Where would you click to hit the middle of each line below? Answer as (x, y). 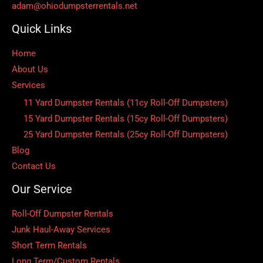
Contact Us (34, 166)
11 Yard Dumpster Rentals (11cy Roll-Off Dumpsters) (126, 103)
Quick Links (42, 28)
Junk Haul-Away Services (61, 230)
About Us (30, 69)
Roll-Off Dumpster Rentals (63, 214)
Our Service (42, 189)
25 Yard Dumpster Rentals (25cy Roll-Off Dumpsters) (126, 135)
